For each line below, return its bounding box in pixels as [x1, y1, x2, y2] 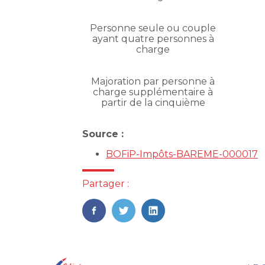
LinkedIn [147, 215, 199, 230]
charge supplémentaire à [93, 86, 213, 98]
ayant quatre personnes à [92, 33, 214, 45]
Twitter [117, 215, 161, 230]
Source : [82, 128, 124, 140]
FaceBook [88, 215, 146, 230]
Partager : [82, 178, 130, 190]
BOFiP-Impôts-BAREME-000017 [106, 148, 258, 160]
